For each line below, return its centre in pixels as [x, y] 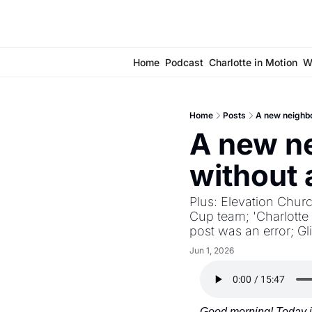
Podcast [184, 62]
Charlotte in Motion [253, 62]
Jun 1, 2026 [212, 250]
